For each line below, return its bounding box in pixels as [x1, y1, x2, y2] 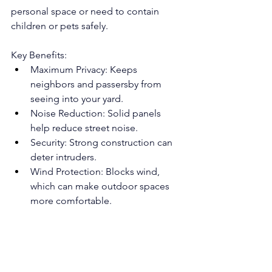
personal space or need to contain [11, 5, 161, 18]
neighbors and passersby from [30, 78, 164, 90]
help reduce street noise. [30, 122, 138, 134]
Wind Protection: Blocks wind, [30, 166, 162, 178]
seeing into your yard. [30, 93, 123, 105]
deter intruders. [30, 151, 97, 163]
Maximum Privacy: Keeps [30, 64, 140, 76]
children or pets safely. [11, 20, 108, 32]
